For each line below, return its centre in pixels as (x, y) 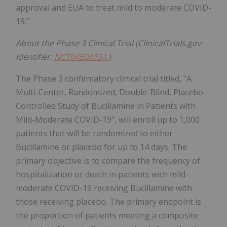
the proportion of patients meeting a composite (107, 216)
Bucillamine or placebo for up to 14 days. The (101, 147)
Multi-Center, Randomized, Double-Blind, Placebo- (111, 92)
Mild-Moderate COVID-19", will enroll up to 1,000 (108, 120)
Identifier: (35, 57)
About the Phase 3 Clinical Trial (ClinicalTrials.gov (108, 43)
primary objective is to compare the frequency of (108, 161)
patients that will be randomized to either (94, 134)
